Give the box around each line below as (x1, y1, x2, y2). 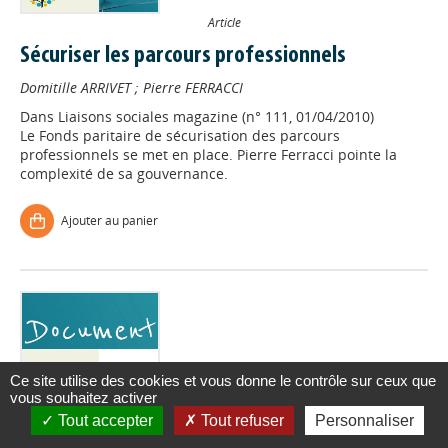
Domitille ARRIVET (20, 78, 131, 97)
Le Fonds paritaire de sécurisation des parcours (20, 126, 340, 145)
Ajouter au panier (61, 212, 158, 229)
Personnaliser (315, 412, 414, 429)
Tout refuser (197, 412, 284, 429)
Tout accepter (54, 412, 153, 429)
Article (207, 14, 241, 30)
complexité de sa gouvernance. (20, 164, 228, 183)
